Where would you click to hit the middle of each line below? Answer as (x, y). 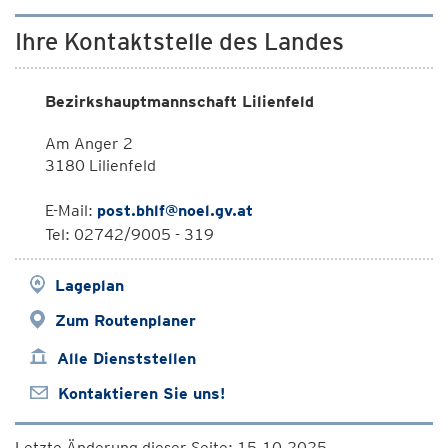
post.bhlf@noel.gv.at (175, 210)
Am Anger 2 (89, 143)
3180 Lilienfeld (100, 165)
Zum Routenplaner (125, 320)
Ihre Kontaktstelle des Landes (179, 41)
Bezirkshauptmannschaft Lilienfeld (179, 101)
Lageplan (89, 285)
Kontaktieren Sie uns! (141, 393)
